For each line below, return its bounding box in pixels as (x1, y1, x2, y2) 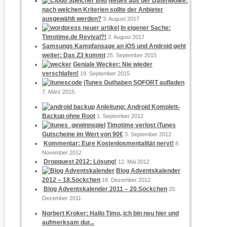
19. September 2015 (80, 70, 130, 77)
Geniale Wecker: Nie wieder (73, 60, 153, 68)
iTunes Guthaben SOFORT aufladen (84, 79, 184, 86)
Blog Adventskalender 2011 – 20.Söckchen (44, 185, 167, 193)
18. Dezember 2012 (102, 176, 150, 183)
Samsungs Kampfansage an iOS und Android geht (42, 42, 186, 50)
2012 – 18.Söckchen (42, 176, 100, 183)
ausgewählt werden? (42, 15, 101, 22)
